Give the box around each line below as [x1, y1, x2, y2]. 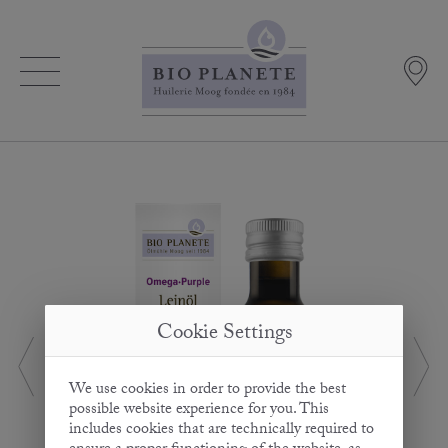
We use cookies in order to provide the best [68, 377, 346, 405]
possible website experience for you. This [68, 397, 329, 425]
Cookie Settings [156, 317, 292, 354]
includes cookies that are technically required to [68, 417, 374, 445]
